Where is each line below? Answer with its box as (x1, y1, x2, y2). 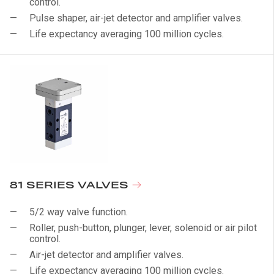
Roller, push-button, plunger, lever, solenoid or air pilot (29, 222, 257, 234)
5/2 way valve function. (29, 206, 128, 218)
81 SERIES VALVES (10, 180, 131, 191)
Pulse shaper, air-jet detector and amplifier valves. (29, 12, 243, 24)
